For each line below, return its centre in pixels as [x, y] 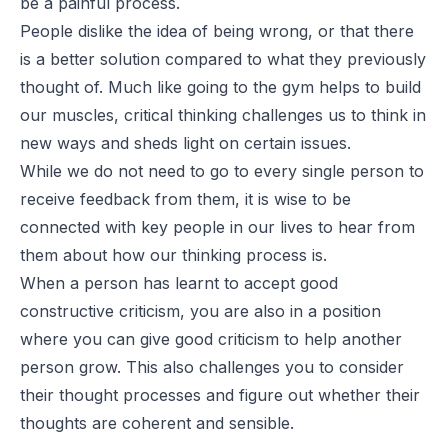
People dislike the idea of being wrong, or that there [217, 30]
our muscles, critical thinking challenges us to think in [223, 114]
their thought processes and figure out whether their [220, 394]
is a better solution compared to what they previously [223, 58]
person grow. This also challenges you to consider [212, 366]
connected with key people [122, 226]
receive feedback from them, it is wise [166, 198]
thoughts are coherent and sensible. [157, 422]
